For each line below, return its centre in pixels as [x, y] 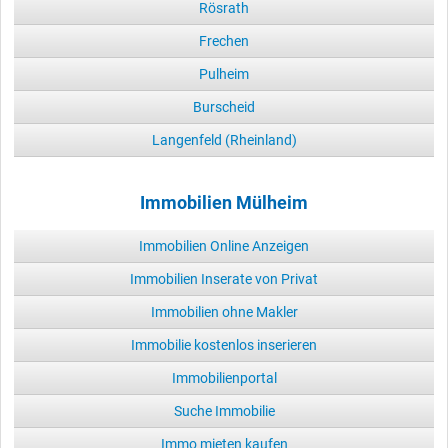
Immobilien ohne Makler [224, 311]
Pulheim [224, 73]
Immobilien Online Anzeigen [224, 245]
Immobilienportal [224, 377]
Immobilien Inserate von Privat [224, 278]
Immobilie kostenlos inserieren [224, 344]
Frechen [224, 40]
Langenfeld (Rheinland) [224, 139]
